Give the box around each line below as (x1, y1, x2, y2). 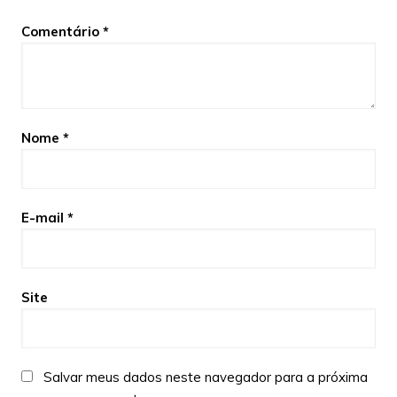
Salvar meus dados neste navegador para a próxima (43, 368, 368, 385)
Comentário (20, 22, 103, 40)
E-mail (20, 208, 67, 226)
